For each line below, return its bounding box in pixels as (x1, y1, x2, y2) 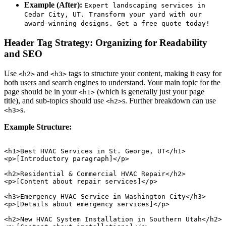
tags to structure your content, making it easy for (67, 69, 221, 78)
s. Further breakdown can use (122, 96, 216, 105)
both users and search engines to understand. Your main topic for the (4, 78, 220, 87)
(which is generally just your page (95, 87, 204, 96)
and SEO (4, 48, 42, 60)
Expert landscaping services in (84, 2, 205, 10)
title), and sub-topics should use (4, 96, 106, 105)
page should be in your (4, 87, 79, 96)
